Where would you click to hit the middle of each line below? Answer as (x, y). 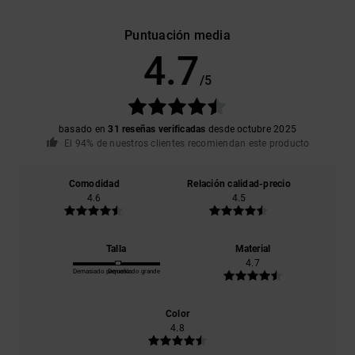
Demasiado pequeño (101, 272)
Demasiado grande (134, 272)
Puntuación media (177, 35)
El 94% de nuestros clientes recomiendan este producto (187, 143)
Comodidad (94, 184)
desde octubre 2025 (251, 129)
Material (253, 249)
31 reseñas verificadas (157, 129)
